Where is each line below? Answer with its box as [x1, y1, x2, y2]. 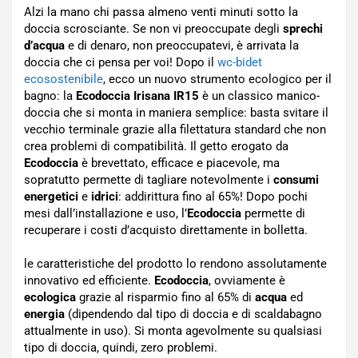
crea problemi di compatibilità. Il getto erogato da [24, 139, 288, 153]
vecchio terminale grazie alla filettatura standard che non [24, 122, 326, 137]
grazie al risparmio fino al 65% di [76, 290, 255, 304]
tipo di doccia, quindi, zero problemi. [24, 340, 217, 355]
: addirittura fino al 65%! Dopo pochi [118, 189, 308, 204]
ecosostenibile [24, 72, 103, 86]
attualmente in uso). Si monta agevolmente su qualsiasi [24, 324, 322, 338]
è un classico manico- [199, 89, 320, 103]
